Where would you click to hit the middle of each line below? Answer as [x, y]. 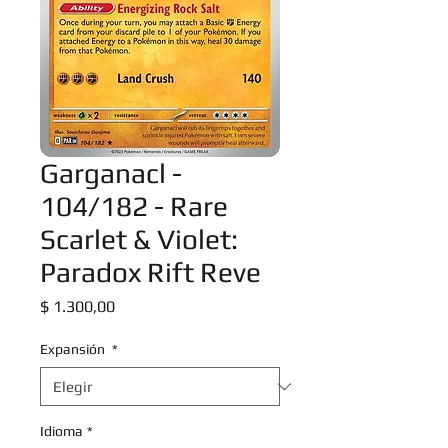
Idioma [61, 431]
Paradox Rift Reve [150, 272]
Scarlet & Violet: [139, 239]
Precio [136, 305]
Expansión [74, 349]
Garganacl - [111, 173]
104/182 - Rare [134, 206]
